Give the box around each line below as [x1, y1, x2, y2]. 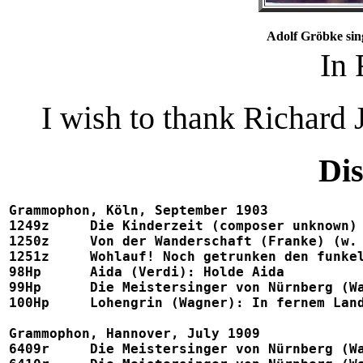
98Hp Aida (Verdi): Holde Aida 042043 [9, 264, 41, 280]
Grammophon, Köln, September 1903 [9, 203, 268, 219]
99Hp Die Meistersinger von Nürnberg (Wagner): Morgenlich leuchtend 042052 [9, 280, 41, 296]
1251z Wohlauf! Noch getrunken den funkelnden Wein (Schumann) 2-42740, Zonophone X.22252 [9, 249, 49, 265]
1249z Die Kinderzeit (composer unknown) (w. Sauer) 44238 [9, 218, 49, 234]
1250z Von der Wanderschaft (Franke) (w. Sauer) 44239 [9, 233, 49, 250]
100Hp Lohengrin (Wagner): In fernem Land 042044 [9, 295, 49, 311]
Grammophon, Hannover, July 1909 [9, 326, 260, 342]
